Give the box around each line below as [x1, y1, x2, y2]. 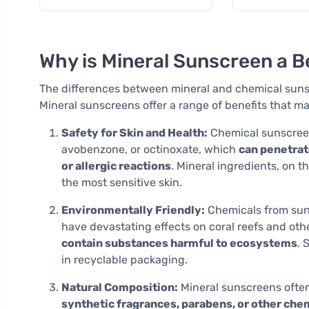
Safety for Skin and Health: [61, 126, 208, 140]
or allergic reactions [61, 159, 171, 173]
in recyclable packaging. [61, 253, 188, 267]
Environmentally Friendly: [61, 203, 205, 217]
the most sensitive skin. [61, 176, 182, 190]
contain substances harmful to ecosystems [61, 237, 297, 250]
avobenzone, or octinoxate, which [61, 143, 239, 157]
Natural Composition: [61, 281, 178, 295]
